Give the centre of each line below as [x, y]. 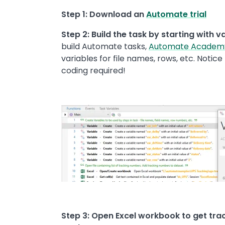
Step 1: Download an [104, 14]
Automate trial [176, 14]
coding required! [93, 70]
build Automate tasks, [105, 46]
